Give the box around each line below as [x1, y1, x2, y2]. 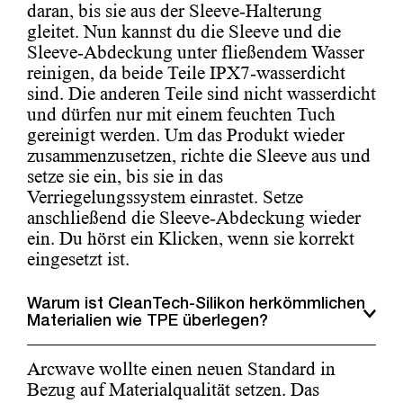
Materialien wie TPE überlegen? [27, 313, 268, 330]
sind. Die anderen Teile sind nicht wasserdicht [27, 82, 376, 104]
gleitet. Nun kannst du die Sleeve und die [27, 20, 341, 42]
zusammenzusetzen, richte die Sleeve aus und [27, 144, 371, 166]
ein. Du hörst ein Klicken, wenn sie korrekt [27, 227, 354, 249]
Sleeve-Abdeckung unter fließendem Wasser [27, 40, 364, 63]
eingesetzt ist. [27, 247, 130, 270]
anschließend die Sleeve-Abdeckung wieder [27, 206, 361, 228]
